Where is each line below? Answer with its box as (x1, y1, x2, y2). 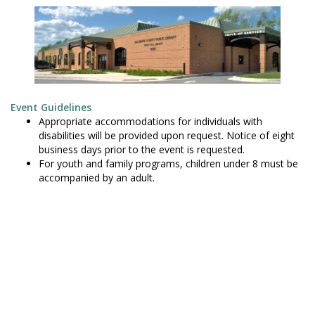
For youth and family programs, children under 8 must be (39, 156, 298, 170)
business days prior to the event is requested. (39, 142, 245, 156)
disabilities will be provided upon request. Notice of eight (39, 128, 295, 142)
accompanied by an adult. (39, 170, 155, 184)
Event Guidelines (11, 100, 91, 114)
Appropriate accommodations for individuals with (39, 114, 262, 128)
